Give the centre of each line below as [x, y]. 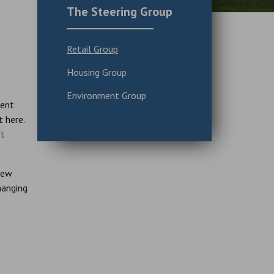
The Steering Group [120, 12]
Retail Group [92, 49]
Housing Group [97, 72]
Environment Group [106, 96]
